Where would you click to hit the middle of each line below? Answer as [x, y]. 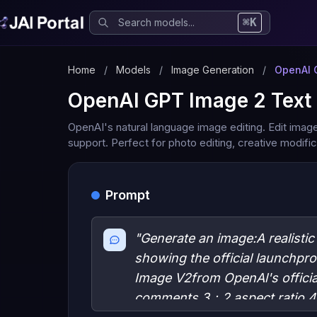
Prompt [128, 195]
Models [133, 70]
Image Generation [213, 70]
